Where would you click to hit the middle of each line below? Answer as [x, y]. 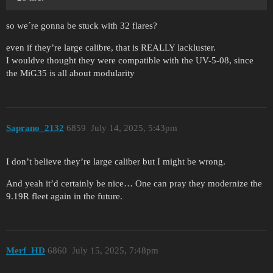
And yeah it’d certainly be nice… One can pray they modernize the [134, 183]
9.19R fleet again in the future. [64, 196]
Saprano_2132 [35, 128]
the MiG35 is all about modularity [70, 73]
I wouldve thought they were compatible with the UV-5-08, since [130, 61]
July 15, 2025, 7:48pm [115, 251]
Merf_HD [26, 251]
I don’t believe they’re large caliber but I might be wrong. [116, 161]
